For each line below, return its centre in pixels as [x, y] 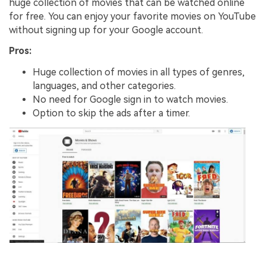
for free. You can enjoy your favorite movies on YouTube [132, 16]
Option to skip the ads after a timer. [111, 113]
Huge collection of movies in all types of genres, [139, 72]
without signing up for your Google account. [106, 30]
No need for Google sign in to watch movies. [130, 100]
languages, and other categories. [104, 86]
